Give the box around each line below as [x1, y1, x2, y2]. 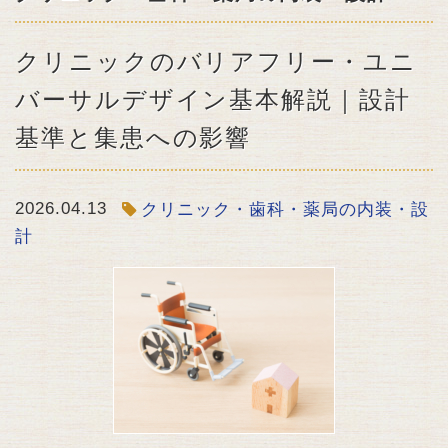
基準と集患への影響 [15, 124, 252, 151]
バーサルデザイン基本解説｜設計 [15, 86, 411, 113]
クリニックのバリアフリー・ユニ [15, 48, 417, 75]
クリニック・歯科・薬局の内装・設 [141, 200, 429, 219]
